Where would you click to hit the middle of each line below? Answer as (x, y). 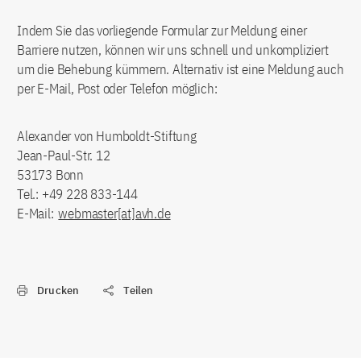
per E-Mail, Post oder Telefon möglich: (117, 89)
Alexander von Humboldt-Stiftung (107, 136)
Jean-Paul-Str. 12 (64, 156)
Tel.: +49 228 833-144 (77, 194)
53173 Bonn (50, 175)
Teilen (139, 290)
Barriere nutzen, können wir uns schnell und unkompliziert (173, 50)
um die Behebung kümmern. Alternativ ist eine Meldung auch (180, 69)
